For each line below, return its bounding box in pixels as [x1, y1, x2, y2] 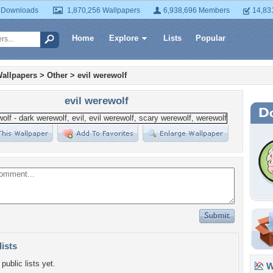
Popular [196, 34, 225, 43]
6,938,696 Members [163, 6, 230, 15]
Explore [109, 34, 138, 43]
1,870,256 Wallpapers [67, 6, 140, 15]
